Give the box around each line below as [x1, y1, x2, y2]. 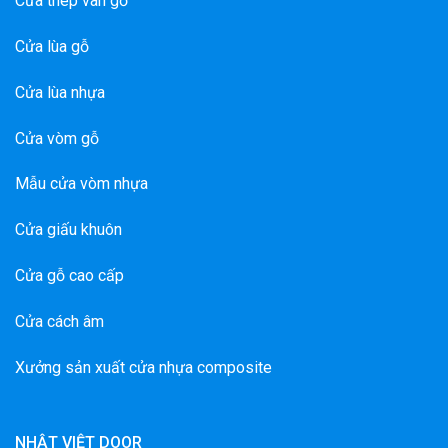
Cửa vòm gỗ [15, 128, 99, 148]
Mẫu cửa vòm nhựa [15, 174, 148, 194]
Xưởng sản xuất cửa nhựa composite [15, 357, 272, 377]
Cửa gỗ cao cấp [15, 265, 124, 285]
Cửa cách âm [15, 311, 104, 331]
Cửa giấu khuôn [15, 220, 122, 240]
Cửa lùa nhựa [15, 82, 105, 102]
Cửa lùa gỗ [15, 36, 89, 56]
